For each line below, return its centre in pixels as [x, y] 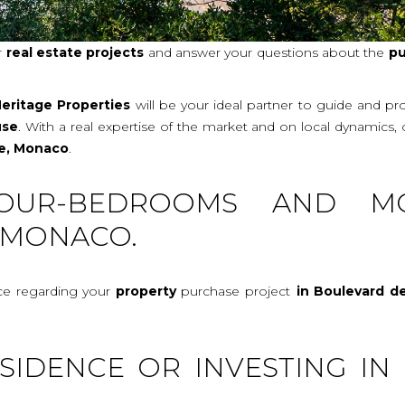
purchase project [233, 291]
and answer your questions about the [266, 52]
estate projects [90, 52]
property [146, 291]
